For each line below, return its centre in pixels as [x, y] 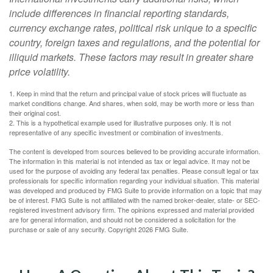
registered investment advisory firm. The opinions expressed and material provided [132, 210]
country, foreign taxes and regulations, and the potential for [134, 43]
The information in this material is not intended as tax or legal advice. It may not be [129, 161]
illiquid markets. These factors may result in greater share [131, 57]
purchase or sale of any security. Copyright [74, 229]
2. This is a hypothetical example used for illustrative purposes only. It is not [120, 123]
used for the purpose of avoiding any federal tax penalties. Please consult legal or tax [134, 171]
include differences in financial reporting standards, [119, 13]
